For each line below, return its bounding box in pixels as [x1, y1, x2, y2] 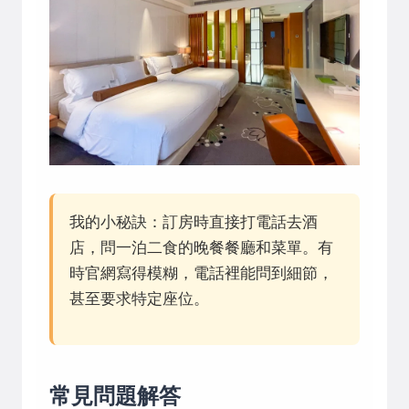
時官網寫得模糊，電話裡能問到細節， [69, 264, 333, 282]
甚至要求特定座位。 [69, 289, 209, 308]
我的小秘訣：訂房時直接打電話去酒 [69, 213, 318, 231]
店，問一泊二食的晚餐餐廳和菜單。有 [69, 238, 333, 257]
